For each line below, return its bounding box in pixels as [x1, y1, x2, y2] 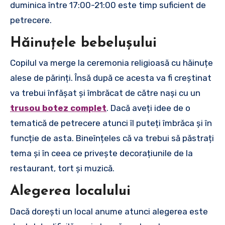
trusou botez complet [10, 103, 106, 113]
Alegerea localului [10, 184, 131, 198]
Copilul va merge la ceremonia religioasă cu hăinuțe [10, 58, 213, 68]
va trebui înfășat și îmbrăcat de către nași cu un [10, 88, 200, 98]
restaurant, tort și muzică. [10, 163, 115, 173]
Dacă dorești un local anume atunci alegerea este [10, 206, 208, 216]
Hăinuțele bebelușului [10, 36, 157, 50]
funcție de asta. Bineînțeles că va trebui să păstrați [10, 133, 214, 143]
